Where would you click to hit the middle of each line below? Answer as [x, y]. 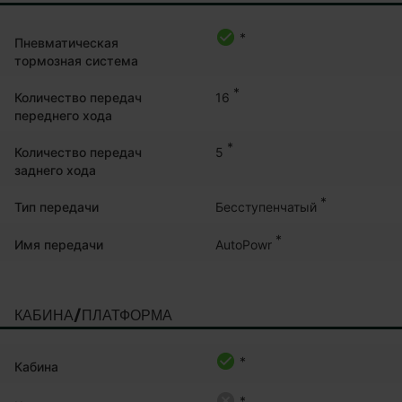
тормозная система [76, 60]
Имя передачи [59, 244]
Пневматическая [66, 42]
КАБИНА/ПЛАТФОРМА [93, 315]
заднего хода [55, 170]
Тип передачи [57, 206]
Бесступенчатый [266, 206]
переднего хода [63, 115]
